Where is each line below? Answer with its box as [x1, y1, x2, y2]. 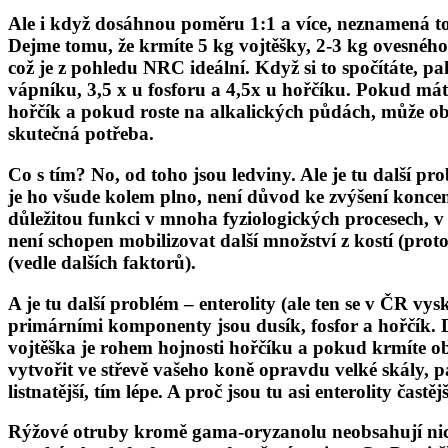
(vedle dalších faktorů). [8, 251, 196, 273]
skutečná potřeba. [8, 123, 154, 145]
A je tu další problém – [8, 292, 194, 314]
